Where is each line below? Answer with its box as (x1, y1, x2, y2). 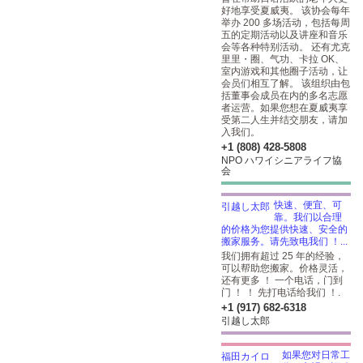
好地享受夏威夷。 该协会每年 (221, 5, 350, 16)
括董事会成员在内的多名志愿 (221, 90, 348, 101)
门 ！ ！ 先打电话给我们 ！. (221, 287, 340, 298)
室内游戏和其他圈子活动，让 (221, 66, 348, 77)
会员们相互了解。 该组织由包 (221, 78, 350, 89)
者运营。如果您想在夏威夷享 (221, 102, 348, 113)
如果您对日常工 (282, 349, 350, 361)
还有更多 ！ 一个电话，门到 (221, 275, 343, 286)
